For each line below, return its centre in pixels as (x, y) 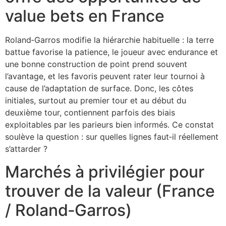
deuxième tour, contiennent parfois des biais (90, 113)
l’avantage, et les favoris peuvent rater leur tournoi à (105, 76)
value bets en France (85, 16)
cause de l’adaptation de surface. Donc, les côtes (99, 89)
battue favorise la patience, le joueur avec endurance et (111, 52)
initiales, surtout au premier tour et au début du (96, 101)
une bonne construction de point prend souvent (96, 64)
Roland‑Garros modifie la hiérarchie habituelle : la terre (109, 40)
